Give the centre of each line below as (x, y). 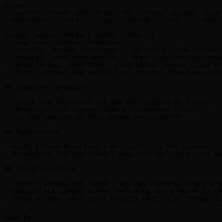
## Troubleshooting (40, 169)
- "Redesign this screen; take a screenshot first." (103, 110)
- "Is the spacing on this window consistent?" (93, 117)
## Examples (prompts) (46, 87)
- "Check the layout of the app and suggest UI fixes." (109, 102)
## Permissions (32, 132)
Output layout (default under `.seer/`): (81, 35)
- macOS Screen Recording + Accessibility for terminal (109, 147)
